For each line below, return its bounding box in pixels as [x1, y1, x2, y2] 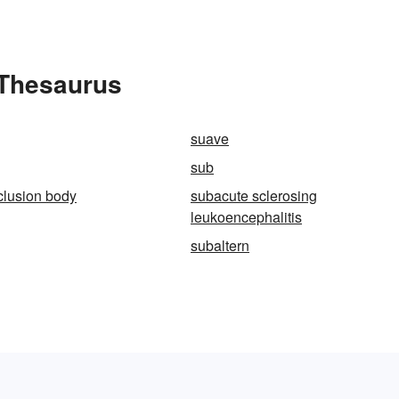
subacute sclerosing [191, 185, 317, 206]
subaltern [191, 235, 249, 256]
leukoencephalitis [191, 207, 302, 227]
